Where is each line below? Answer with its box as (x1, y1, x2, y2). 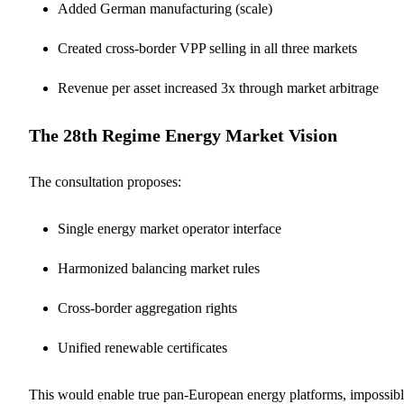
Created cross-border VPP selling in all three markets (58, 40, 357, 56)
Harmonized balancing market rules (58, 260, 260, 276)
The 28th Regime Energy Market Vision (29, 124, 337, 145)
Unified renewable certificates (58, 339, 227, 355)
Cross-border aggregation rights (58, 299, 237, 316)
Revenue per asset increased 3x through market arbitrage (58, 79, 379, 96)
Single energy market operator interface (58, 220, 281, 236)
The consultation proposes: (29, 173, 181, 189)
